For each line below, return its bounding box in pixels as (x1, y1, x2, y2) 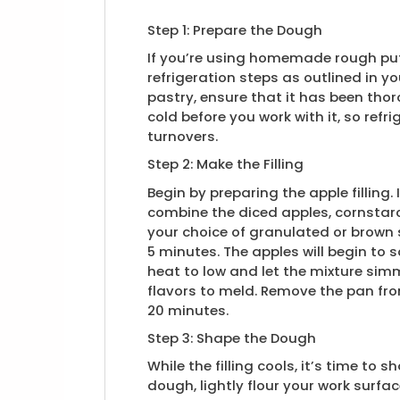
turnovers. (147, 126, 219, 146)
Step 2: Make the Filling (147, 154, 304, 174)
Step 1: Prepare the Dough (147, 20, 323, 39)
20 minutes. (147, 300, 229, 320)
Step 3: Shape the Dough (147, 328, 317, 347)
